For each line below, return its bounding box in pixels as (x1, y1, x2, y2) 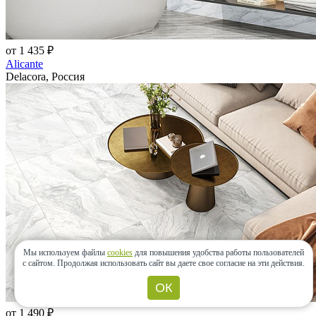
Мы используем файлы (23, 248, 107, 257)
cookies (107, 248, 133, 257)
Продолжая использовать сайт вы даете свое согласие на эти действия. (57, 258, 305, 268)
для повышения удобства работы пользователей (133, 248, 304, 257)
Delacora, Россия (6, 71, 85, 83)
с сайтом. (23, 258, 57, 268)
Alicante (6, 58, 43, 71)
